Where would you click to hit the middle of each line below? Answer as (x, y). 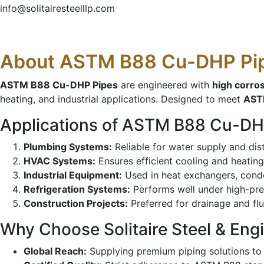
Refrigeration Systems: (77, 189)
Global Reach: (55, 251)
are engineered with (165, 85)
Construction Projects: (76, 203)
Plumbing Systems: (68, 146)
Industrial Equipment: (73, 175)
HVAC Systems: (60, 161)
